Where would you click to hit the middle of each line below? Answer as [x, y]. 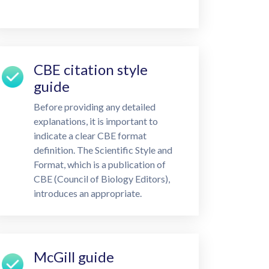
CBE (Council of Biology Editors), [101, 179]
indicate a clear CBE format [90, 135]
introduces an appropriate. [87, 193]
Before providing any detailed [94, 107]
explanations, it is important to [95, 121]
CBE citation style [90, 69]
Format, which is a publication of [99, 164]
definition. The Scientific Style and [103, 150]
